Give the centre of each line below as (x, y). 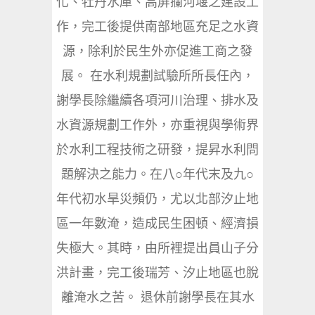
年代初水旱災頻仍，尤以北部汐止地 (157, 199)
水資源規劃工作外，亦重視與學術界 (157, 125)
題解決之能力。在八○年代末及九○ (157, 174)
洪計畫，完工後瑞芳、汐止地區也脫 (157, 272)
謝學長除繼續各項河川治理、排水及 (157, 100)
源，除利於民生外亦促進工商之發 (157, 51)
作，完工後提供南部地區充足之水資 (157, 26)
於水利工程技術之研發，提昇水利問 (157, 149)
